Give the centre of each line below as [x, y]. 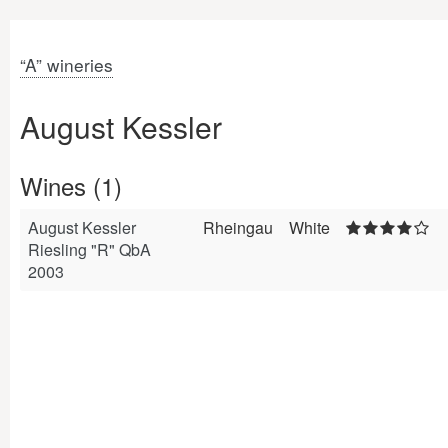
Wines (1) [71, 185]
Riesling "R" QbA [89, 249]
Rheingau [238, 227]
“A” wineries [66, 64]
